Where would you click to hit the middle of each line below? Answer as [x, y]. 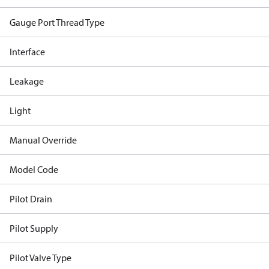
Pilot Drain [31, 199]
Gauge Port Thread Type [57, 22]
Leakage [27, 81]
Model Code [34, 169]
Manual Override [43, 140]
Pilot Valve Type [41, 258]
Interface [27, 52]
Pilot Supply [34, 228]
